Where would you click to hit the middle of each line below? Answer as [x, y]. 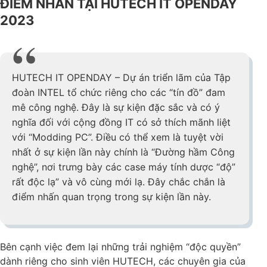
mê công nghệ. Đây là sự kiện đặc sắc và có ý [116, 107]
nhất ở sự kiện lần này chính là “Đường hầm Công [123, 152]
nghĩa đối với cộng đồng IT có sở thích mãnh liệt [121, 122]
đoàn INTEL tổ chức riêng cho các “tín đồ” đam [119, 92]
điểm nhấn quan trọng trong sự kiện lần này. [111, 196]
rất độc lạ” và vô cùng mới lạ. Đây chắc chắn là [119, 181]
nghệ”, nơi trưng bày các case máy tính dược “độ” [124, 167]
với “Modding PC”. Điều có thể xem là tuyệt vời [118, 137]
